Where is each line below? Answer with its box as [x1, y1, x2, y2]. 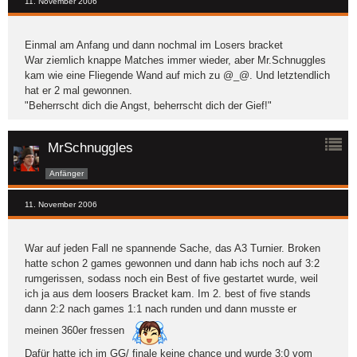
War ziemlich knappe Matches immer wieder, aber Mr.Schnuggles [25, 54, 326, 67]
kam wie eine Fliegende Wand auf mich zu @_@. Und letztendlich [25, 69, 330, 82]
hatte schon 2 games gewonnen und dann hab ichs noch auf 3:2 [25, 257, 320, 270]
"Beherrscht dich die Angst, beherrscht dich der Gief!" [25, 100, 272, 112]
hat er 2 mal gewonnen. [25, 84, 132, 97]
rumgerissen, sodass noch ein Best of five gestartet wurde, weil [25, 273, 318, 285]
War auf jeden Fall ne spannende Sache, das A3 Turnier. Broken [25, 242, 320, 255]
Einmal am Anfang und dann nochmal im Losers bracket [25, 39, 283, 52]
